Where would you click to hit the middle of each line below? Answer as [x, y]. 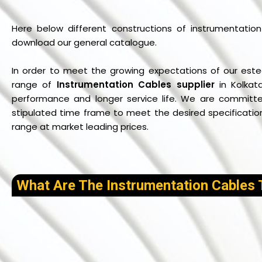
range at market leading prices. [80, 126]
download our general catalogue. [84, 42]
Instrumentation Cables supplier [138, 84]
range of [34, 84]
